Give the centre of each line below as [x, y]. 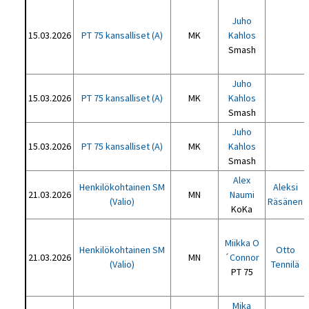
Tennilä [286, 264]
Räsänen [286, 201]
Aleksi [285, 187]
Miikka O [242, 243]
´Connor [242, 257]
